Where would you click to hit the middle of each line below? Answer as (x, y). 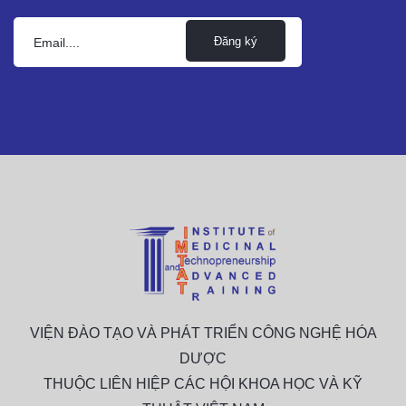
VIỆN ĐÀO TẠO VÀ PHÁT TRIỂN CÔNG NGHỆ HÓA (203, 333)
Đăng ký (236, 41)
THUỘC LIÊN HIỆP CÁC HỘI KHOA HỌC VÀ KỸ (203, 383)
